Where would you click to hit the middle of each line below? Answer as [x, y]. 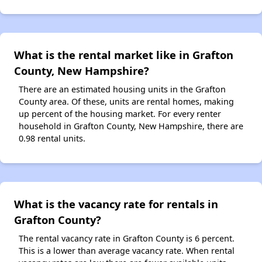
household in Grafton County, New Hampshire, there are [131, 126]
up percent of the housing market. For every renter [120, 113]
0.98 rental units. [52, 138]
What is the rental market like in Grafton [124, 54]
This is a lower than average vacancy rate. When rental [127, 250]
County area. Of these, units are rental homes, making [126, 101]
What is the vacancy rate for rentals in [116, 204]
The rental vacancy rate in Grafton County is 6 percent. [127, 238]
